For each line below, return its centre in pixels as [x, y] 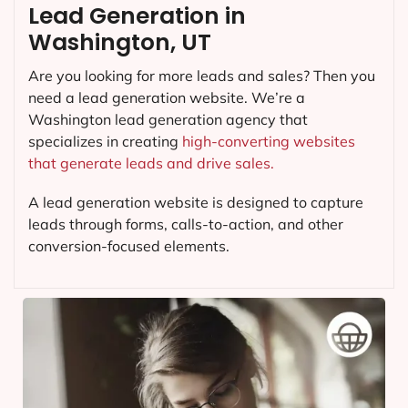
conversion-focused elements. [129, 246]
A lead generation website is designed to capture [196, 203]
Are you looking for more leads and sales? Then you [202, 76]
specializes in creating [105, 142]
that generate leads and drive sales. [151, 163]
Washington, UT [120, 43]
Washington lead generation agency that [168, 120]
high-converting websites [269, 142]
